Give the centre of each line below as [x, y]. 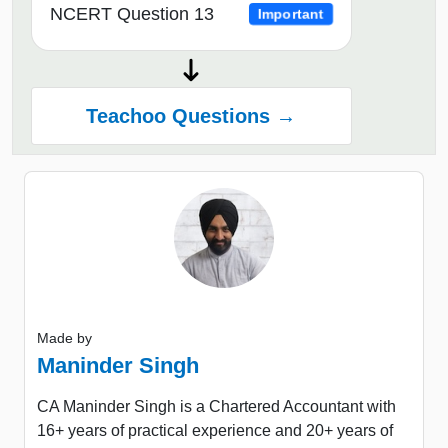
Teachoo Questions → [191, 116]
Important [291, 14]
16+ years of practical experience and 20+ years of [215, 431]
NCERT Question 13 [132, 14]
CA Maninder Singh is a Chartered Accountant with [216, 407]
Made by [64, 338]
